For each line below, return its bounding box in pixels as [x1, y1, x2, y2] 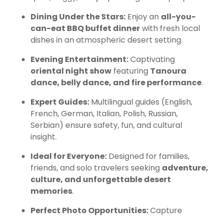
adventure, [162, 162, 208, 174]
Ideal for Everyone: [31, 151, 107, 162]
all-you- [161, 11, 196, 23]
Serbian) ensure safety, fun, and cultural [31, 120, 182, 131]
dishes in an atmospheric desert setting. [31, 34, 183, 46]
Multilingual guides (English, [89, 96, 192, 108]
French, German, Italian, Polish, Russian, [31, 108, 178, 120]
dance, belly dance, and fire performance [31, 77, 201, 89]
